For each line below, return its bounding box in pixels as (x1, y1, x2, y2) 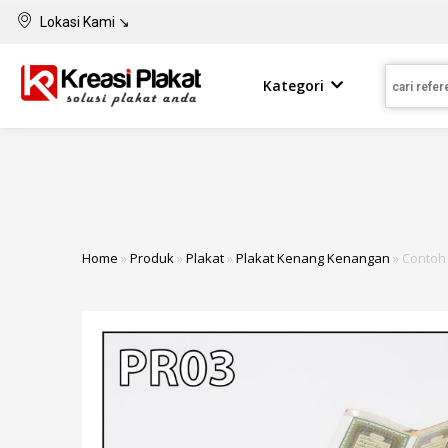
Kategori (262, 75, 324, 95)
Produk (130, 249, 174, 267)
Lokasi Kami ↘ (40, 13, 130, 30)
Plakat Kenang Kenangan (236, 249, 390, 267)
